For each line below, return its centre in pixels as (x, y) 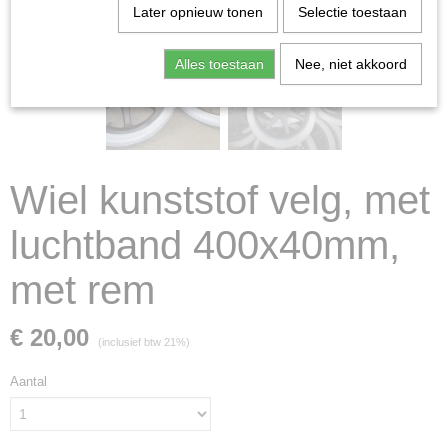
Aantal (28, 381)
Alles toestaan (219, 64)
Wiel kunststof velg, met (220, 200)
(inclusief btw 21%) (144, 342)
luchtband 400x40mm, (205, 245)
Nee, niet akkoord (350, 64)
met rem (82, 290)
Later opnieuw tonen (197, 12)
